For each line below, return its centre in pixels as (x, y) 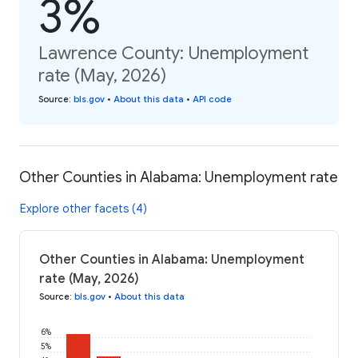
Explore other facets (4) (84, 208)
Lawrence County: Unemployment (173, 53)
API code (212, 99)
